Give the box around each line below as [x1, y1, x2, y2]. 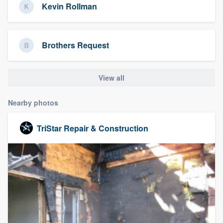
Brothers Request [42, 39, 109, 51]
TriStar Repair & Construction [37, 122, 148, 134]
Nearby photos [8, 98, 58, 108]
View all [99, 72, 124, 83]
